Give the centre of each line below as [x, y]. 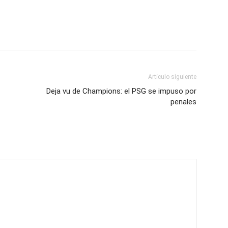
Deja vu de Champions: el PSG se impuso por [121, 91]
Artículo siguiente [172, 77]
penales [183, 102]
